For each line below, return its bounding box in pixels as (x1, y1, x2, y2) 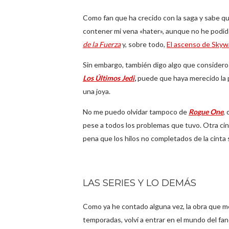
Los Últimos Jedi (83, 74, 134, 82)
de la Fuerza (83, 40, 121, 49)
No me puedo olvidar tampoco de (83, 107, 189, 116)
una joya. (83, 87, 110, 96)
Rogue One (189, 107, 223, 116)
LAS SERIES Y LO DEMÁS (83, 177, 196, 189)
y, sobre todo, (121, 40, 167, 49)
